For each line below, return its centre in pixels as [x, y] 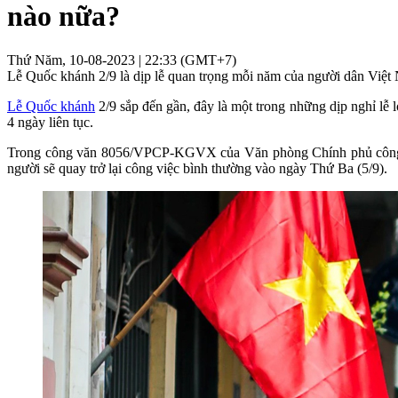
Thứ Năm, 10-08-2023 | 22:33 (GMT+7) [122, 60]
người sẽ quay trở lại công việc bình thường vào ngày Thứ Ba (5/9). [197, 168]
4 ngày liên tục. [50, 122]
